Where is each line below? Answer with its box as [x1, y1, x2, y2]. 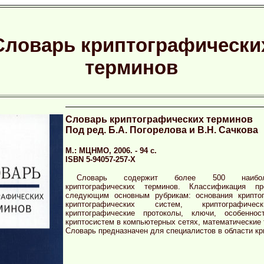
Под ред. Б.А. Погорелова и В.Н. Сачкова [65, 125, 258, 135]
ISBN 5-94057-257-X [65, 155, 136, 164]
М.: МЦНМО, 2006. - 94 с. [65, 146, 157, 155]
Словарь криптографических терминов [65, 114, 253, 124]
